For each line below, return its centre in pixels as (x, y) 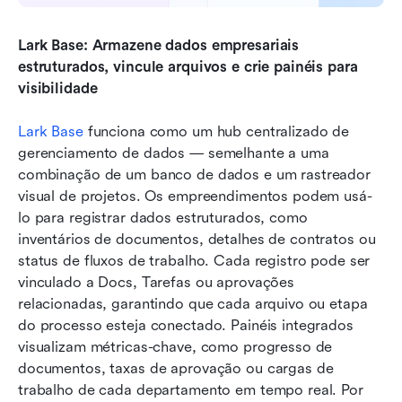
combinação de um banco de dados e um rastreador (194, 175)
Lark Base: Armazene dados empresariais (159, 46)
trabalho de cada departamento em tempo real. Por (191, 390)
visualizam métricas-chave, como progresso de (175, 347)
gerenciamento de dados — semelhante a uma (174, 153)
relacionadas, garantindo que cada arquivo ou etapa (193, 304)
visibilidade (58, 89)
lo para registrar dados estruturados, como (163, 218)
